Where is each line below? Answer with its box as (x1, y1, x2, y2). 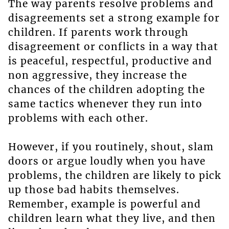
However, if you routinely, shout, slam (8, 141, 214, 153)
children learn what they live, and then (8, 212, 216, 225)
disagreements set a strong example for (8, 12, 220, 25)
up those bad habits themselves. (8, 184, 179, 196)
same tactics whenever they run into (8, 98, 202, 110)
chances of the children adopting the (8, 83, 205, 96)
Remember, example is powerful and (8, 198, 201, 211)
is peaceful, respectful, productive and (8, 55, 212, 67)
